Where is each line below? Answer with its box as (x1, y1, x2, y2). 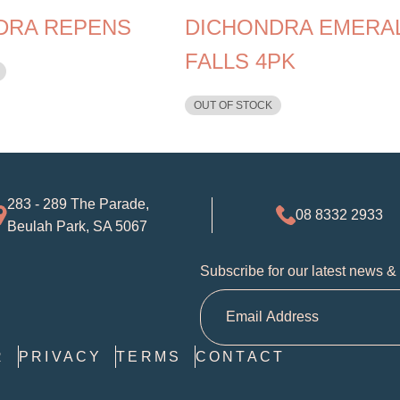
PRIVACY (19, 348, 103, 364)
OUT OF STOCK (193, 98, 272, 112)
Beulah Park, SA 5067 (7, 218, 147, 234)
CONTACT (195, 348, 286, 364)
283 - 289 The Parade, (7, 196, 149, 212)
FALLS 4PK (184, 48, 296, 73)
